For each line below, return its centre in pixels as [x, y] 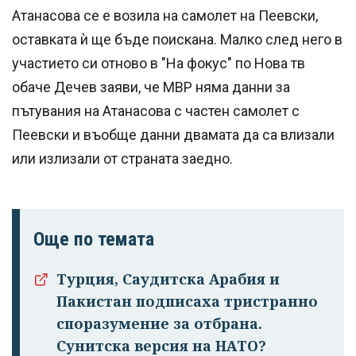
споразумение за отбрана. [159, 324]
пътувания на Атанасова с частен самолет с [156, 111]
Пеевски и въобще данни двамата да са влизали [173, 135]
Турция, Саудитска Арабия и [168, 279]
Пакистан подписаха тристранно [187, 302]
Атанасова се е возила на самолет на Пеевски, [165, 16]
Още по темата [94, 240]
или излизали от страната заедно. [122, 159]
